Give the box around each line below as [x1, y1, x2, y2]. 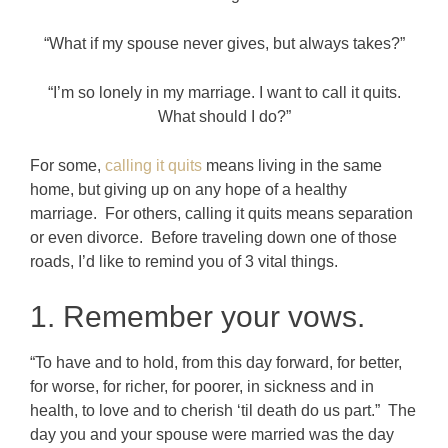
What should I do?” [157, 107, 291, 125]
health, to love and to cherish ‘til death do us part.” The [30, 401, 416, 419]
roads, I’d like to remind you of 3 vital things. [30, 252, 338, 270]
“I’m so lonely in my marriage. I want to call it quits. [47, 83, 401, 101]
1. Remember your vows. [30, 299, 365, 333]
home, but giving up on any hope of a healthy [30, 180, 347, 198]
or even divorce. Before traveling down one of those [30, 228, 397, 246]
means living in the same [202, 156, 382, 174]
